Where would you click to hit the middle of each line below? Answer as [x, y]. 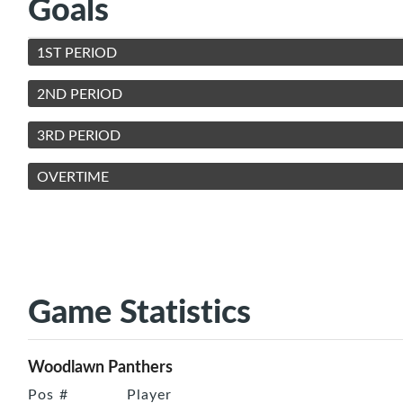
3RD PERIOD [79, 135]
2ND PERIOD [80, 94]
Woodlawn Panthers [100, 366]
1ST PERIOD [77, 53]
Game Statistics [139, 310]
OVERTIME [73, 177]
